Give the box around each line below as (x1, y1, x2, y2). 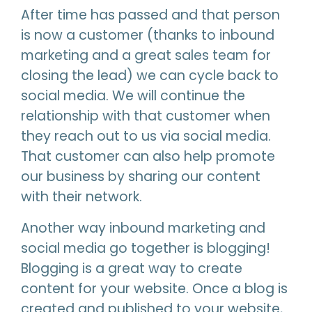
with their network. (21, 187, 142, 206)
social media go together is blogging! (21, 239, 270, 258)
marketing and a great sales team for (21, 46, 271, 65)
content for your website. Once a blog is (21, 279, 288, 298)
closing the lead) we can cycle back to (21, 66, 279, 85)
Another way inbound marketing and (21, 219, 265, 237)
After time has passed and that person (21, 6, 280, 24)
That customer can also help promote (21, 147, 275, 166)
